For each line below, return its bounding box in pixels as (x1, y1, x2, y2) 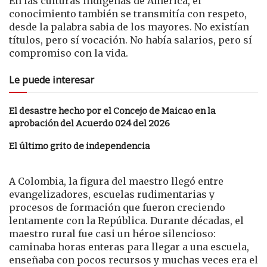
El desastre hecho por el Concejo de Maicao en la (9, 105, 216, 116)
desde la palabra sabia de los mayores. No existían (9, 20, 249, 33)
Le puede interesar (9, 73, 94, 86)
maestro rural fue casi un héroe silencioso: (9, 227, 216, 240)
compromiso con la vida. (9, 46, 128, 59)
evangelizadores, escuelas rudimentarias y (9, 188, 215, 200)
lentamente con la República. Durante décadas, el (9, 214, 244, 226)
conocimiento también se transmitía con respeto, (9, 7, 247, 20)
